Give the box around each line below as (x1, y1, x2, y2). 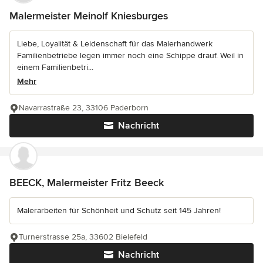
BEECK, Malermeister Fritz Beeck (9, 176, 164, 190)
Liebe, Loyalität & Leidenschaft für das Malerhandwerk (17, 39, 213, 49)
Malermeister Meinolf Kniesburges (9, 9, 168, 23)
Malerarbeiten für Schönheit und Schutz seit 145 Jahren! (17, 205, 221, 216)
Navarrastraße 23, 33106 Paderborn (19, 103, 149, 113)
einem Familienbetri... (17, 62, 93, 73)
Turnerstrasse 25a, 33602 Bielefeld (19, 232, 147, 242)
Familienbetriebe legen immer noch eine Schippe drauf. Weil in (17, 50, 244, 61)
